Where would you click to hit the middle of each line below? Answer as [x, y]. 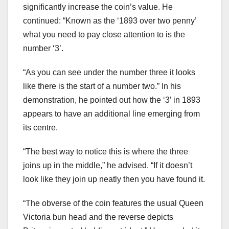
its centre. [40, 127]
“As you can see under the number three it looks [109, 72]
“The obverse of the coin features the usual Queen [113, 203]
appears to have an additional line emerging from [111, 113]
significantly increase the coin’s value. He [98, 7]
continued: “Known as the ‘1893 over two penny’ [110, 20]
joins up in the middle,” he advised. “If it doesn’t [108, 165]
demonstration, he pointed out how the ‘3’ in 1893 [112, 100]
